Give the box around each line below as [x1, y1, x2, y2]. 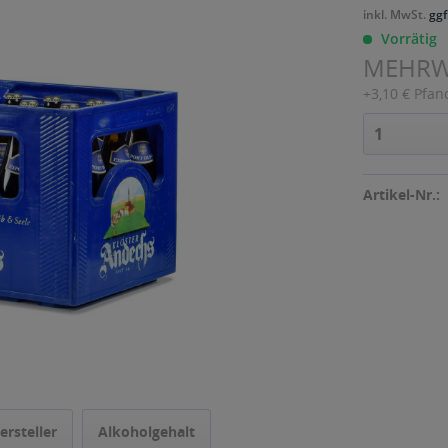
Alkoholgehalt [98, 422, 195, 441]
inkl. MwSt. [363, 6, 430, 23]
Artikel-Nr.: [363, 185, 441, 204]
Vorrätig [377, 29, 438, 48]
